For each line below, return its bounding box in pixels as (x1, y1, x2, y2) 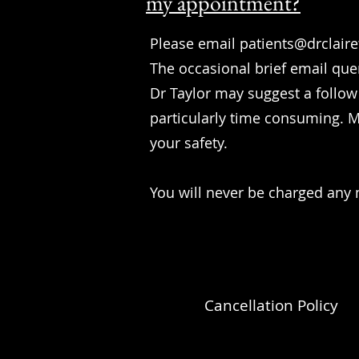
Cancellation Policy (204, 295, 338, 317)
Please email (150, 34, 240, 54)
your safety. (150, 133, 232, 153)
